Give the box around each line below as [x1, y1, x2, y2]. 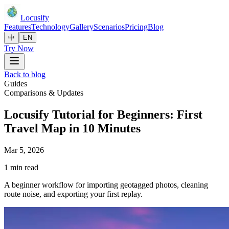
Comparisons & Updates [4, 88, 83, 97]
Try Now [4, 44, 34, 53]
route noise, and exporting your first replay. [4, 189, 143, 198]
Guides [4, 79, 27, 88]
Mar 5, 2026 [4, 145, 44, 154]
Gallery [70, 22, 94, 31]
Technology [31, 22, 70, 31]
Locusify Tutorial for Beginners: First [4, 107, 202, 121]
